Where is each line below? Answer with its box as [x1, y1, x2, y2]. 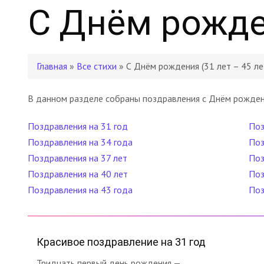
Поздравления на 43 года [28, 184, 133, 196]
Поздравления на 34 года [28, 136, 133, 148]
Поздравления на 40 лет [28, 168, 128, 180]
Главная [37, 60, 67, 72]
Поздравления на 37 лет [28, 152, 127, 164]
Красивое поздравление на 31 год [37, 236, 206, 248]
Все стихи [77, 60, 117, 72]
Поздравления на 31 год [28, 120, 128, 132]
